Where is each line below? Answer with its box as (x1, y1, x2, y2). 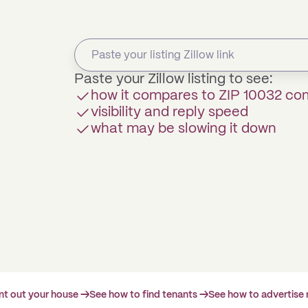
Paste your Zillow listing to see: (74, 73, 273, 86)
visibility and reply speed (91, 106, 248, 119)
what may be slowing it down (91, 122, 276, 135)
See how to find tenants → (89, 290, 208, 300)
